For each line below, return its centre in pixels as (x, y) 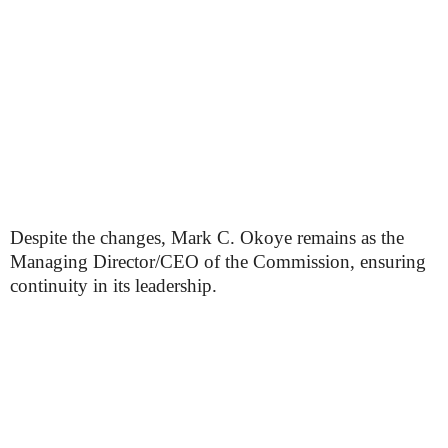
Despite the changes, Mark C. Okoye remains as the (207, 238)
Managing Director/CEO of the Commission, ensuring (218, 262)
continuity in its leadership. (113, 286)
